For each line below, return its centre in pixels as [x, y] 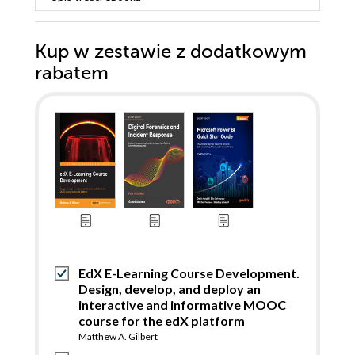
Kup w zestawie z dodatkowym [171, 52]
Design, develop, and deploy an [170, 289]
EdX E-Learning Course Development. [189, 273]
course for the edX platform [162, 321]
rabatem [72, 74]
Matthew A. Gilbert [118, 337]
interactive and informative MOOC [182, 305]
